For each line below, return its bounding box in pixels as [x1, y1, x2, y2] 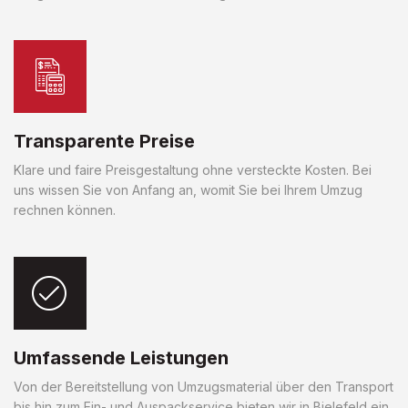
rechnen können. [14, 201, 116, 218]
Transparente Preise [14, 129, 195, 152]
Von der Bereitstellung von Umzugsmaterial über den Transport [14, 378, 393, 394]
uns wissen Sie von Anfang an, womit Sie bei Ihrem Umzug [14, 181, 362, 198]
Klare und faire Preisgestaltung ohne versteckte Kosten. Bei [14, 161, 372, 178]
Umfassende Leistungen [14, 346, 229, 369]
